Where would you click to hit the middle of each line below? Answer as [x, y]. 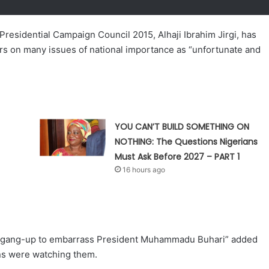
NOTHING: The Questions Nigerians [186, 142]
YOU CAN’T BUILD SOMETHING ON [182, 127]
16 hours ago [144, 170]
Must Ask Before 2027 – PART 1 [177, 157]
